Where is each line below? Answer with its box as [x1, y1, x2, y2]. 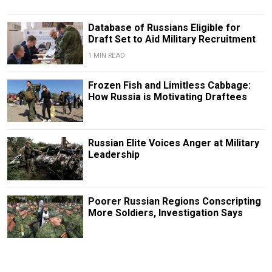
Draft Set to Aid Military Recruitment [87, 33, 256, 46]
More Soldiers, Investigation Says [87, 206, 243, 219]
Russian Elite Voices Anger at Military [87, 137, 259, 149]
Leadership [87, 149, 140, 161]
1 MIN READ [87, 52, 125, 60]
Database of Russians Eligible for [87, 22, 240, 34]
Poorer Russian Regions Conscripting [87, 195, 261, 207]
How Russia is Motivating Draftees [87, 91, 247, 103]
